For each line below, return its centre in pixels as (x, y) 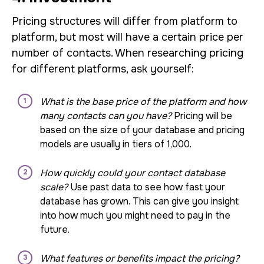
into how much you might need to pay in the (135, 215)
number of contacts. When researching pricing (128, 53)
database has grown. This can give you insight (139, 201)
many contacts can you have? (106, 116)
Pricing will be (202, 116)
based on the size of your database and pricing (142, 130)
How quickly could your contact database (133, 173)
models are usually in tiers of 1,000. (116, 144)
